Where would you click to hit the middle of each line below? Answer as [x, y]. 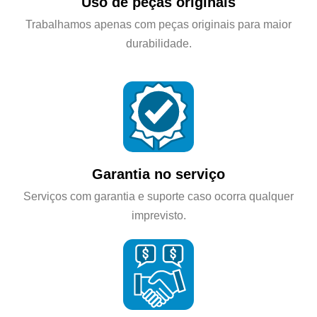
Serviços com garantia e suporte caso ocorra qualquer [158, 196]
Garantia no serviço [158, 174]
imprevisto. [158, 215]
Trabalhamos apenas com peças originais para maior [158, 24]
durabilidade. [158, 44]
